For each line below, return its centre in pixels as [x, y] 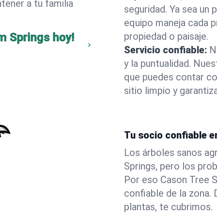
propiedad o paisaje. [166, 36]
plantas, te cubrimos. [168, 207]
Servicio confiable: [166, 50]
